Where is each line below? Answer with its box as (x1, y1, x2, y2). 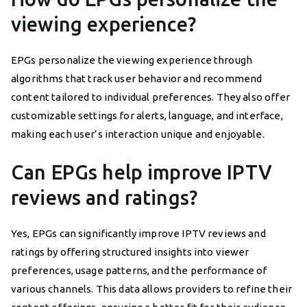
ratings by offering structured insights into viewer (11, 245, 249, 258)
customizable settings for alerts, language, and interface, (11, 109, 283, 121)
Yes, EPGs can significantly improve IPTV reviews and (11, 227, 266, 239)
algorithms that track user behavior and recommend (11, 72, 262, 84)
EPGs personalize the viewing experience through (11, 53, 253, 66)
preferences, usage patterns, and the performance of (11, 264, 267, 276)
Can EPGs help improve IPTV (11, 160, 272, 183)
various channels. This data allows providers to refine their (11, 282, 292, 295)
